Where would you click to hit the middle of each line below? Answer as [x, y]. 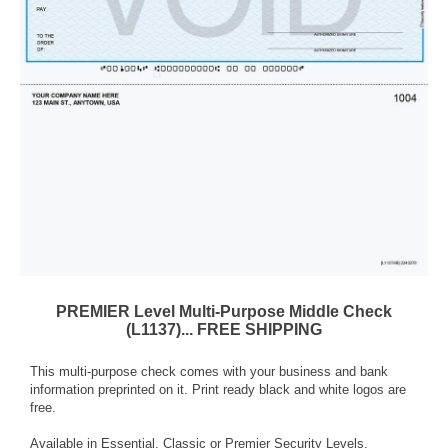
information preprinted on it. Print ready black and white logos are [218, 389]
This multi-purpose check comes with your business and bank [209, 371]
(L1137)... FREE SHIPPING [224, 329]
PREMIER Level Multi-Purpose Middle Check [224, 311]
